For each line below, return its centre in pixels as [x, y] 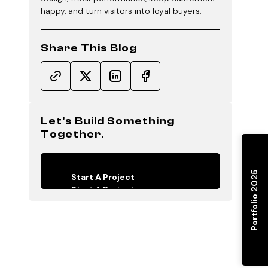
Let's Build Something [108, 121]
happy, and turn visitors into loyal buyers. [121, 11]
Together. [73, 134]
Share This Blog [89, 48]
